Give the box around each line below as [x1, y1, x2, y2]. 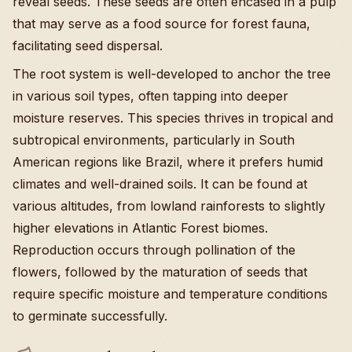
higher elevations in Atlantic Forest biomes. [13, 220, 268, 236]
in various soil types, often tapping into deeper [13, 88, 288, 104]
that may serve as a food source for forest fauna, [13, 16, 310, 32]
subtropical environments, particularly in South [13, 132, 295, 148]
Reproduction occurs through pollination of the [13, 242, 295, 258]
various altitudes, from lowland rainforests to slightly [13, 198, 325, 214]
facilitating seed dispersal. [13, 38, 163, 54]
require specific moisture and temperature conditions [13, 286, 328, 302]
